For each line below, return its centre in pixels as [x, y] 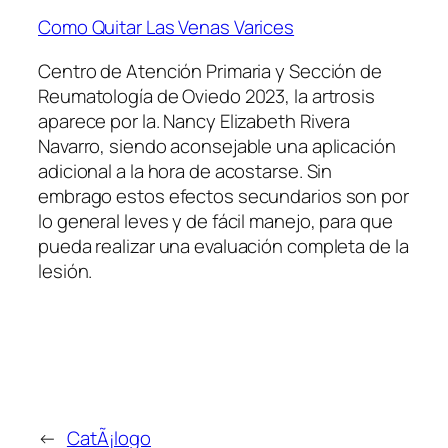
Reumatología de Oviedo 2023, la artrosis [206, 95]
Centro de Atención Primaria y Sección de [210, 70]
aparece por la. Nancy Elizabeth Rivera [194, 120]
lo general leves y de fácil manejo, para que [215, 220]
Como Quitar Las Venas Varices [166, 27]
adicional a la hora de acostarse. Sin [185, 170]
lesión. [65, 270]
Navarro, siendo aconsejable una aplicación [217, 145]
